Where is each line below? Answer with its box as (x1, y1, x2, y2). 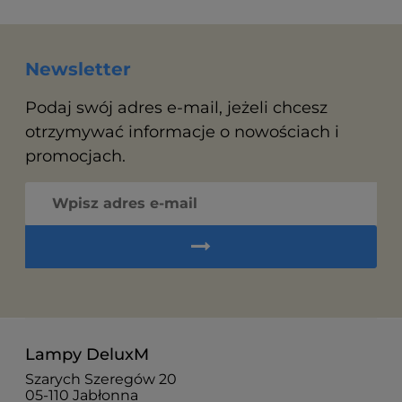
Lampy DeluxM (25, 345, 149, 365)
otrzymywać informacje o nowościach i (25, 122, 339, 143)
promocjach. (25, 146, 126, 167)
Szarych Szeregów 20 (25, 371, 177, 389)
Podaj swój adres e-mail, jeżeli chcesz (25, 98, 328, 118)
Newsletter (25, 58, 131, 81)
